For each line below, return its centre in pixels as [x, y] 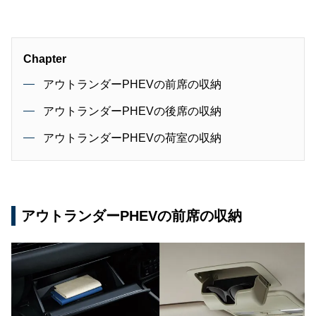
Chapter [45, 59]
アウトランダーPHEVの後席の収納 [132, 111]
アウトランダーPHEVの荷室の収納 [132, 138]
